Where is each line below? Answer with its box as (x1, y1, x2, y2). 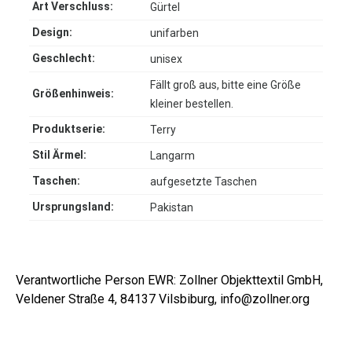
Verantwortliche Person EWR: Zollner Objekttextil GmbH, (16, 273, 323, 288)
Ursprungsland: (32, 200, 114, 214)
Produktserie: (32, 123, 105, 136)
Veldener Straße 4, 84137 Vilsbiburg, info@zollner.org (16, 291, 310, 307)
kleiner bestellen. (150, 97, 233, 111)
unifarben (150, 27, 199, 40)
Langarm (150, 149, 195, 163)
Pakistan (150, 201, 193, 214)
